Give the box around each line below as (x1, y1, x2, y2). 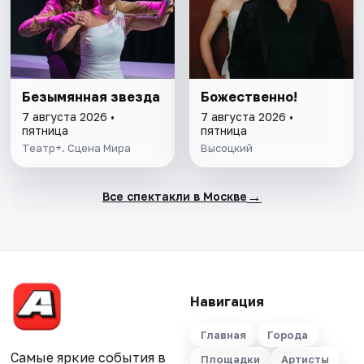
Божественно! (200, 89, 297, 106)
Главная (200, 328, 246, 342)
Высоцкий (200, 141, 253, 155)
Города (266, 328, 308, 342)
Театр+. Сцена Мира (22, 141, 132, 155)
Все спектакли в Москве (102, 188, 247, 203)
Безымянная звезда (22, 89, 161, 106)
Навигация (189, 293, 264, 310)
